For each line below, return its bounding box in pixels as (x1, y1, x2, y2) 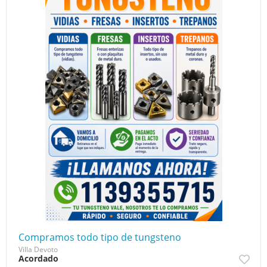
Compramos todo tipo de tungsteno (18, 230, 181, 244)
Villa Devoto (18, 244, 58, 254)
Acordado (18, 252, 58, 264)
